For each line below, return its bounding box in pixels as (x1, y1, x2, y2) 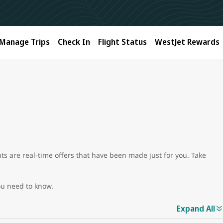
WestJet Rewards (155, 36, 220, 47)
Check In (58, 36, 90, 47)
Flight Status (98, 36, 147, 47)
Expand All (177, 203, 215, 215)
